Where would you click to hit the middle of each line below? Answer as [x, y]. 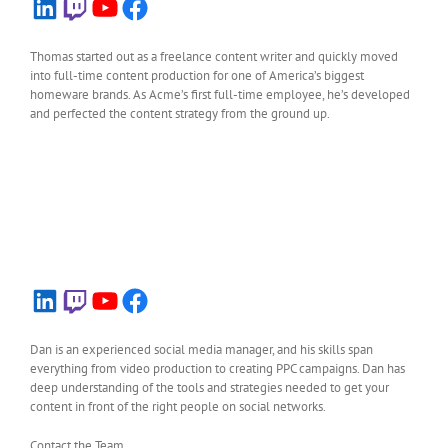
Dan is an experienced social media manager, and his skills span [201, 349]
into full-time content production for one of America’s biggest [197, 75]
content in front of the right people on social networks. [178, 406]
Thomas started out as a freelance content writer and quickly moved [214, 56]
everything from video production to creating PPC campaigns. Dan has [217, 368]
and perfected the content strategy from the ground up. [180, 113]
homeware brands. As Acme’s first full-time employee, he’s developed [220, 94]
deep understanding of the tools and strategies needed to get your [209, 387]
